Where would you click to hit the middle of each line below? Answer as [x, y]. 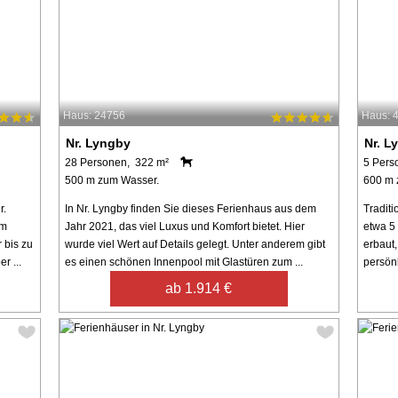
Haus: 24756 [94, 115]
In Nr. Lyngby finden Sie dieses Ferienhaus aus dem [190, 208]
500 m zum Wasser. [111, 180]
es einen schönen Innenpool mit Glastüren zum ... [183, 262]
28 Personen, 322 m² [116, 162]
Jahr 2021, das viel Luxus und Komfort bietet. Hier [184, 226]
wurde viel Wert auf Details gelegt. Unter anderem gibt [195, 244]
